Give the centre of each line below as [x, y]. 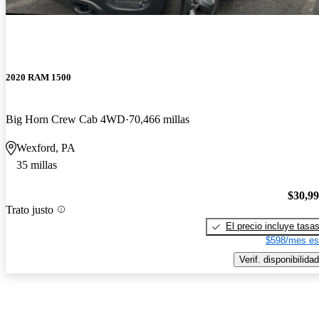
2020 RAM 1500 [38, 78]
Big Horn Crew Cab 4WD [66, 120]
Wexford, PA [46, 148]
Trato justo [30, 209]
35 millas [37, 165]
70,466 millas [159, 120]
